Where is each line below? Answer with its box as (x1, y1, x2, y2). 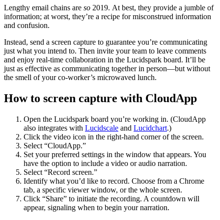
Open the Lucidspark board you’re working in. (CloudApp (24, 115, 206, 124)
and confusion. (4, 21, 52, 30)
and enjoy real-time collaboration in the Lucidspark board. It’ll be (4, 55, 205, 64)
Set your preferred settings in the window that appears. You (24, 150, 206, 159)
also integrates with (24, 124, 85, 133)
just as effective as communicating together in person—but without (4, 64, 210, 73)
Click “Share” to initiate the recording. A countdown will (24, 194, 199, 203)
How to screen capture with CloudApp (4, 92, 197, 105)
